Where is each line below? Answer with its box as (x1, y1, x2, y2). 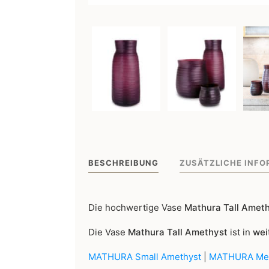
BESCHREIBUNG (88, 157, 159, 168)
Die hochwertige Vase (88, 202, 184, 214)
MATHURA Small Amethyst (88, 251, 201, 263)
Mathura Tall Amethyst (128, 226, 228, 238)
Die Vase (88, 226, 128, 238)
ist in (228, 226, 253, 238)
